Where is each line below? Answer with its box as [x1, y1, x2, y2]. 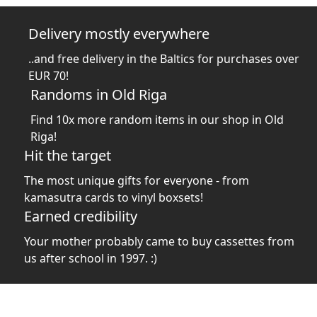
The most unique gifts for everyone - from [24, 173, 250, 188]
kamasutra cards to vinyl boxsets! [24, 190, 204, 205]
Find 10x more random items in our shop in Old [30, 112, 284, 127]
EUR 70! [28, 68, 69, 83]
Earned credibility [24, 207, 138, 226]
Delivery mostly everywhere [28, 24, 210, 43]
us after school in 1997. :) [24, 250, 158, 266]
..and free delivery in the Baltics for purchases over [28, 51, 300, 67]
